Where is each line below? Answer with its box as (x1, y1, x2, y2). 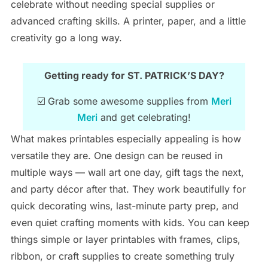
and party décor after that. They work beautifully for (10, 183, 246, 196)
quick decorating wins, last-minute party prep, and (10, 200, 239, 212)
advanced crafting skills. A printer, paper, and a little (10, 15, 246, 28)
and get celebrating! (98, 111, 191, 124)
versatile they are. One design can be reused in (10, 150, 223, 162)
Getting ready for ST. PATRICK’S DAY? (44, 69, 224, 82)
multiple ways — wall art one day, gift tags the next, (10, 166, 244, 179)
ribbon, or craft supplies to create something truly (10, 250, 234, 263)
